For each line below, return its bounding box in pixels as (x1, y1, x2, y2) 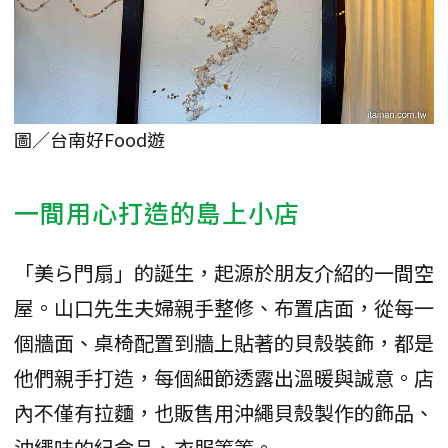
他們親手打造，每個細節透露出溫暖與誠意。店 (14, 363, 434, 393)
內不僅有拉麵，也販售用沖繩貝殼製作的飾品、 (14, 398, 434, 428)
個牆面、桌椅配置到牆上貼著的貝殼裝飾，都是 (14, 328, 434, 358)
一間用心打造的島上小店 (14, 194, 300, 231)
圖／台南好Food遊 (14, 126, 165, 153)
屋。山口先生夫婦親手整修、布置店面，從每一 (14, 293, 434, 323)
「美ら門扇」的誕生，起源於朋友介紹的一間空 (14, 258, 434, 288)
